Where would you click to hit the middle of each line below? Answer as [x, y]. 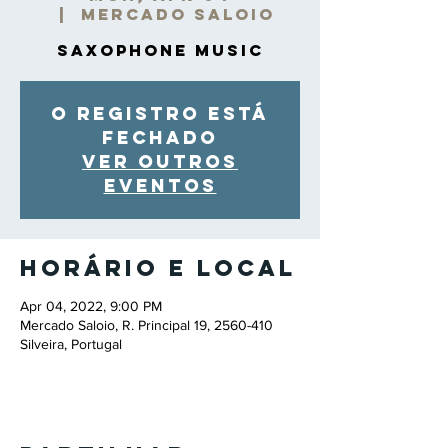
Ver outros [160, 161]
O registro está [160, 113]
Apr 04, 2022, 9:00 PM [91, 306]
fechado [160, 137]
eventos [160, 185]
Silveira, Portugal [71, 344]
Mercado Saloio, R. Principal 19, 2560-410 [146, 325]
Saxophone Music [160, 50]
